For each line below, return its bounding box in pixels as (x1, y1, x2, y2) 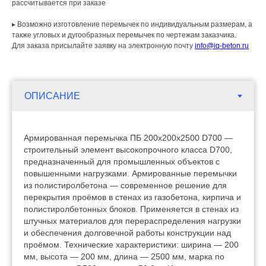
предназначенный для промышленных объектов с (24, 157, 220, 167)
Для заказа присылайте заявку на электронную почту (12, 42, 195, 50)
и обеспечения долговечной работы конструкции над (24, 228, 231, 238)
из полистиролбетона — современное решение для (24, 180, 227, 191)
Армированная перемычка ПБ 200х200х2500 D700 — (24, 133, 233, 143)
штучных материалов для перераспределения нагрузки (24, 216, 241, 226)
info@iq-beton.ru (195, 42, 249, 50)
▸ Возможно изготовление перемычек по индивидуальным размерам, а (12, 20, 252, 29)
